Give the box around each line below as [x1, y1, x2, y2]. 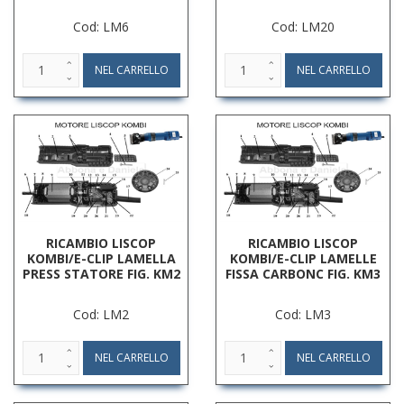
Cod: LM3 [275, 305, 331, 323]
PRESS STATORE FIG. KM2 [22, 264, 180, 282]
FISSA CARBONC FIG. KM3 [225, 264, 381, 282]
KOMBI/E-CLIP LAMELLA [26, 249, 176, 267]
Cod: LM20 [271, 17, 335, 35]
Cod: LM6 [73, 17, 129, 35]
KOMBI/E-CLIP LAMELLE [229, 249, 377, 267]
